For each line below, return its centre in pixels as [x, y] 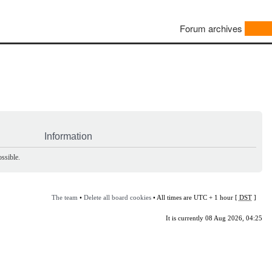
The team [64, 197]
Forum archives [211, 29]
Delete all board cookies [117, 197]
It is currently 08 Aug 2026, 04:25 [214, 218]
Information [68, 136]
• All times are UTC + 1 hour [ [195, 197]
